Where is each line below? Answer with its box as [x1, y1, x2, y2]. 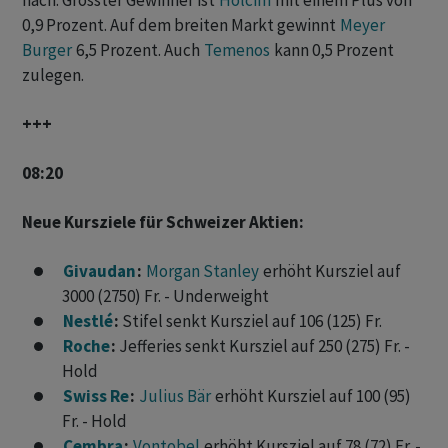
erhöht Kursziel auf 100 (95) [212, 385, 411, 408]
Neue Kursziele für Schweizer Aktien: [22, 211, 304, 234]
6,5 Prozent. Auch [73, 39, 203, 62]
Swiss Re [63, 385, 129, 408]
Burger [22, 39, 72, 62]
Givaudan [63, 260, 136, 283]
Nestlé [63, 310, 113, 333]
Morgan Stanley [146, 260, 259, 283]
